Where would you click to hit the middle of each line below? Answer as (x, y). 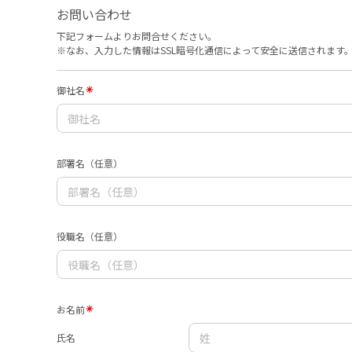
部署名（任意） (90, 163)
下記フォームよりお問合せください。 (137, 36)
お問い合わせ (94, 14)
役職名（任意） (90, 236)
